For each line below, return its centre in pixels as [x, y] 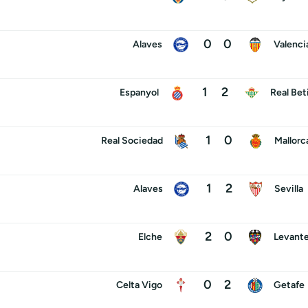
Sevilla [289, 188]
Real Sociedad [132, 140]
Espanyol [139, 92]
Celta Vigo [139, 285]
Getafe [289, 285]
